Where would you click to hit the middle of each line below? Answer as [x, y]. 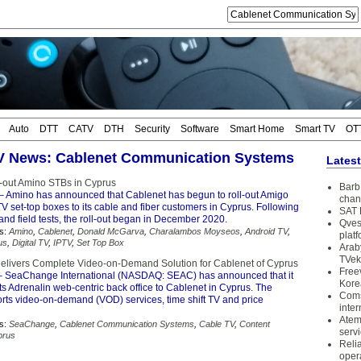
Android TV [266, 231]
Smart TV [315, 129]
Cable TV [217, 324]
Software [200, 129]
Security [152, 129]
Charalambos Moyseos [195, 231]
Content [255, 324]
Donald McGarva [111, 231]
